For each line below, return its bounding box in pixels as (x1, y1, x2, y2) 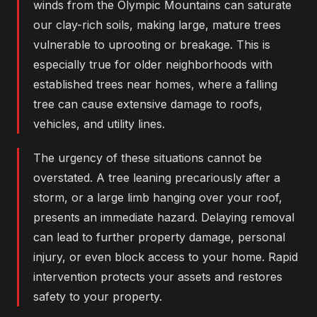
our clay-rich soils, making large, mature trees (33, 18, 281, 33)
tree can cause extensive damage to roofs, (33, 97, 263, 112)
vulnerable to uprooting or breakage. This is (33, 38, 270, 52)
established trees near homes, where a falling (33, 77, 277, 92)
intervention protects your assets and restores (33, 270, 282, 284)
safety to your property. (33, 289, 162, 304)
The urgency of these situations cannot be (33, 151, 262, 166)
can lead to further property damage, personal (33, 230, 285, 245)
